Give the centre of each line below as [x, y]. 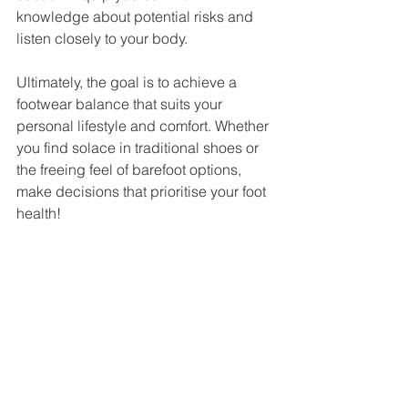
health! [39, 213]
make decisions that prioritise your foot [143, 191]
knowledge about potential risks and [137, 16]
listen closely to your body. [104, 38]
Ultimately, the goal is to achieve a [128, 82]
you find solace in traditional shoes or [139, 147]
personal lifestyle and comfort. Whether [144, 125]
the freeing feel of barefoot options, [131, 169]
